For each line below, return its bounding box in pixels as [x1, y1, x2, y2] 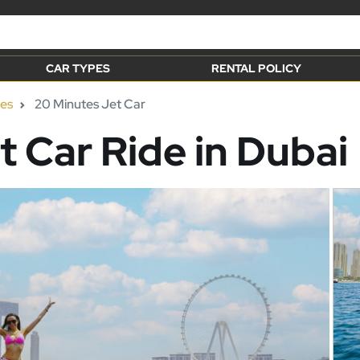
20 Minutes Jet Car [32, 96, 145, 112]
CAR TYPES [45, 61, 110, 76]
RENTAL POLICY [211, 61, 302, 76]
